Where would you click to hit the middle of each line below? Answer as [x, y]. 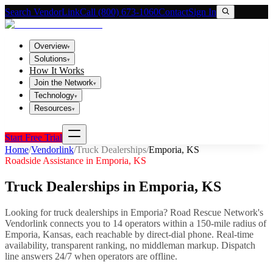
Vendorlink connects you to [59, 223]
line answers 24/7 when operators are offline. [91, 256]
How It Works [57, 70]
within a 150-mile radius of [213, 223]
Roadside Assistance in [50, 161]
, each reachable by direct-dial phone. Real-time [162, 234]
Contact [173, 12]
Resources [53, 108]
